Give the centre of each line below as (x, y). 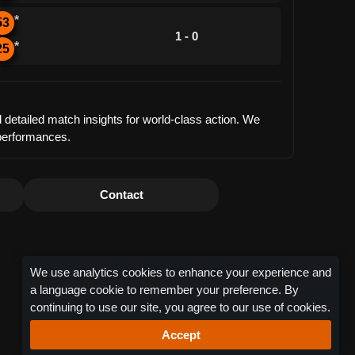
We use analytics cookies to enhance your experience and (181, 272)
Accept (181, 335)
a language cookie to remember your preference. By (164, 290)
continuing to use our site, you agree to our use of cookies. (180, 307)
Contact (121, 195)
